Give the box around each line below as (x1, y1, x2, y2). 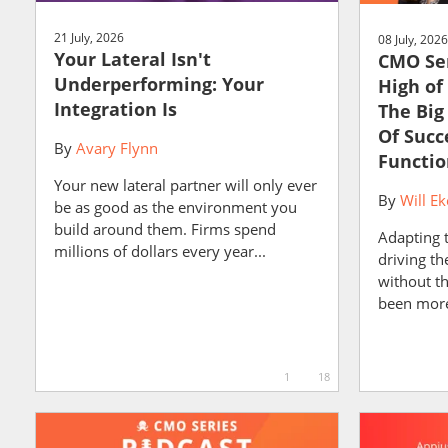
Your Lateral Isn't (54, 46, 211, 71)
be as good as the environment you (54, 196, 297, 217)
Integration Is (54, 96, 177, 121)
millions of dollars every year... (54, 240, 266, 261)
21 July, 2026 (54, 28, 124, 46)
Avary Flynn (76, 137, 158, 158)
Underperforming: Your (54, 71, 264, 96)
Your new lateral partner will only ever (54, 174, 317, 195)
